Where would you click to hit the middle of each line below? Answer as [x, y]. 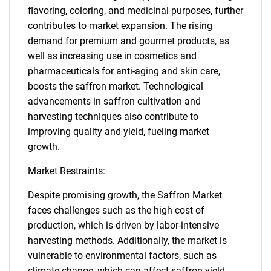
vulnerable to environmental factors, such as [122, 256]
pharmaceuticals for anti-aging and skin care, [124, 71]
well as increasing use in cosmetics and [112, 56]
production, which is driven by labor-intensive [123, 225]
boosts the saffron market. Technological [116, 86]
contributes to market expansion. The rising [120, 26]
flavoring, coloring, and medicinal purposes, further [135, 11]
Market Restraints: [67, 171]
